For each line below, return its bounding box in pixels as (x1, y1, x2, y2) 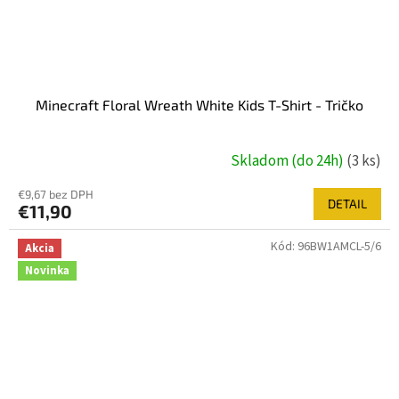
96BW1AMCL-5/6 (297, 238, 381, 256)
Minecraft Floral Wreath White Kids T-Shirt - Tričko (36, 96, 363, 114)
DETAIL (328, 196, 367, 212)
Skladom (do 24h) (231, 150, 346, 172)
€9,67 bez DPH (18, 187, 94, 202)
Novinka (25, 263, 69, 280)
